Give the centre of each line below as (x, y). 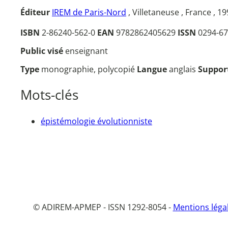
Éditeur (35, 12)
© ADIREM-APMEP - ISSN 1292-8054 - (103, 207)
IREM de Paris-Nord (89, 12)
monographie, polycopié (89, 69)
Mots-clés (49, 95)
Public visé (43, 51)
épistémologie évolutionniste (96, 121)
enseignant (87, 51)
